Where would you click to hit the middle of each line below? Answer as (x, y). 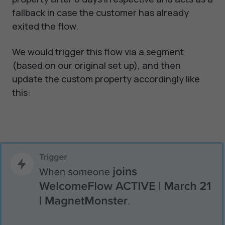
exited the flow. (45, 26)
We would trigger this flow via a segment (98, 52)
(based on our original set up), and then (96, 66)
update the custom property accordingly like (106, 79)
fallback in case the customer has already (100, 13)
